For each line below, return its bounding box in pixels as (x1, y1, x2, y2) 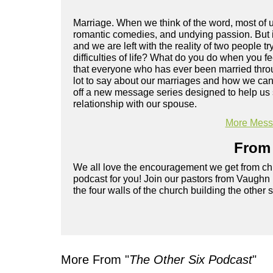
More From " (61, 253, 129, 267)
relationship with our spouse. (73, 99, 197, 110)
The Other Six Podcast (129, 253, 252, 267)
